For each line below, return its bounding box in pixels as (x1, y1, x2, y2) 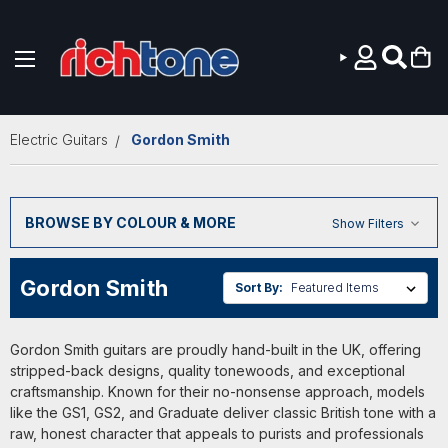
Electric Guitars (10, 131, 108, 148)
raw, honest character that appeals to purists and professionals (10, 425, 424, 443)
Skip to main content (150, 92, 298, 109)
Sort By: (235, 279, 284, 295)
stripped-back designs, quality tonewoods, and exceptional (10, 362, 405, 380)
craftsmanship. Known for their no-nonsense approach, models (10, 383, 425, 401)
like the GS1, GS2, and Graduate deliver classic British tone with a (10, 404, 436, 422)
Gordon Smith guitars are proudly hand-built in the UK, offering (10, 341, 421, 359)
